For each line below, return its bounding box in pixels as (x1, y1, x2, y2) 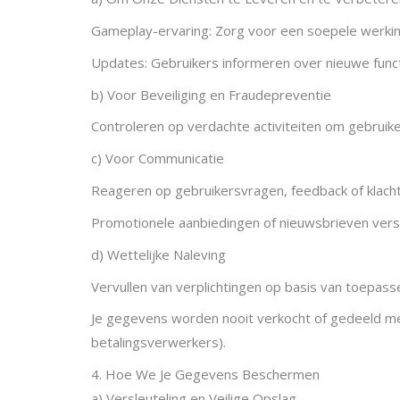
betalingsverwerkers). (91, 333, 226, 352)
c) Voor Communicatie (91, 149, 224, 168)
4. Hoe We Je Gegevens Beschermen (91, 365, 320, 384)
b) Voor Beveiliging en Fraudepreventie (91, 85, 331, 104)
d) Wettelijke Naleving (91, 245, 226, 263)
